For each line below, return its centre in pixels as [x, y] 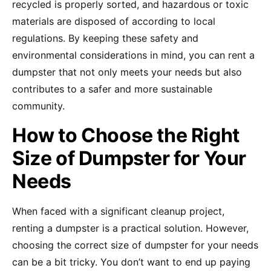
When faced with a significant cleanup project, [118, 211]
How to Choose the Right [126, 135]
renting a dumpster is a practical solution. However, [130, 228]
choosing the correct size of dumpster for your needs [135, 245]
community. [38, 106]
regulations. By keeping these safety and [105, 38]
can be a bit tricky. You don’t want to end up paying [131, 262]
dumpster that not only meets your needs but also [127, 72]
